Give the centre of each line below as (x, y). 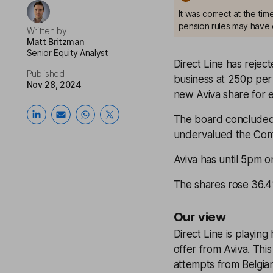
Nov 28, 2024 (54, 84)
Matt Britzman (55, 42)
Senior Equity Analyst (67, 53)
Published (45, 73)
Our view (200, 217)
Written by (47, 31)
